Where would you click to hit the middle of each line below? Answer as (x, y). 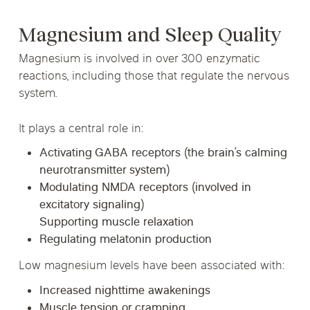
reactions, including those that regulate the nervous (154, 77)
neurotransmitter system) (104, 171)
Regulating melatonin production (125, 240)
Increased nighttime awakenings (125, 291)
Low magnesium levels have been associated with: (152, 267)
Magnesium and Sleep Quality (149, 35)
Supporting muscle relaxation (116, 223)
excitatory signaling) (92, 206)
